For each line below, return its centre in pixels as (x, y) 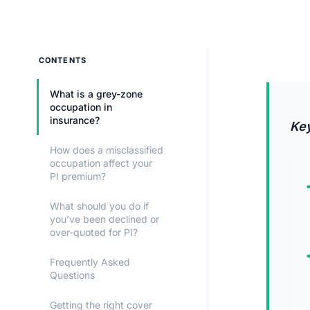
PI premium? (78, 176)
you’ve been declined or (104, 219)
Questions (72, 275)
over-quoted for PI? (94, 232)
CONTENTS (63, 61)
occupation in (81, 107)
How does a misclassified (107, 150)
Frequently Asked (90, 262)
